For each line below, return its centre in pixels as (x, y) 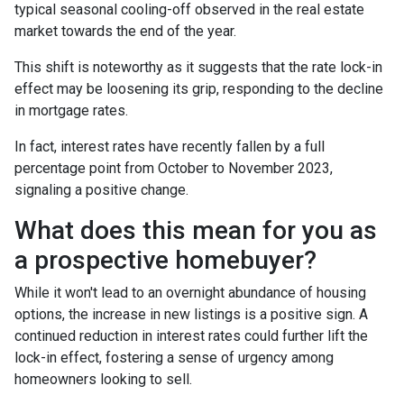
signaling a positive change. (101, 189)
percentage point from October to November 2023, (174, 168)
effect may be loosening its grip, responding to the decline (199, 88)
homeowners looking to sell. (103, 379)
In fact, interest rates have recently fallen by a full (170, 146)
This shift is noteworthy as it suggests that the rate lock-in (198, 67)
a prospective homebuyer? (165, 260)
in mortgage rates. (73, 110)
